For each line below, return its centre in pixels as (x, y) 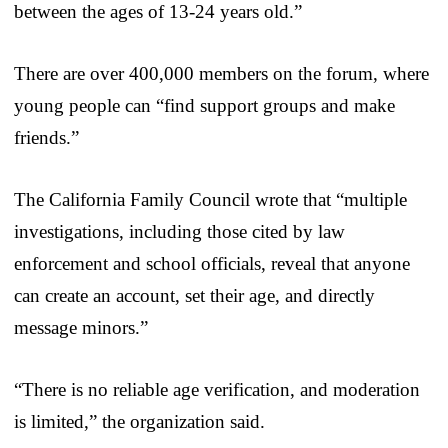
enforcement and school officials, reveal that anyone (212, 263)
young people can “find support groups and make (204, 105)
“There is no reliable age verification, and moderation (217, 389)
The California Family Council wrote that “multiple (210, 199)
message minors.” (81, 327)
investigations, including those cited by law (179, 231)
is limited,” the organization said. (139, 421)
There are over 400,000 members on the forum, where (221, 73)
